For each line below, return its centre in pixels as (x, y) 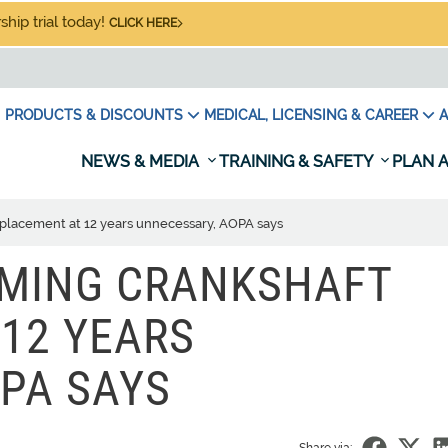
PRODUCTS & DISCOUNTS (94, 115)
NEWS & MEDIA (142, 161)
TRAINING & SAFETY (297, 161)
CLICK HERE (143, 23)
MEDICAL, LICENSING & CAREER (311, 115)
